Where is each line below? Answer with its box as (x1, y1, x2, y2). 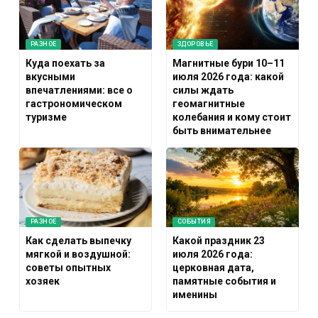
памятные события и (172, 275, 277, 287)
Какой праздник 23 (172, 235, 265, 247)
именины (172, 289, 218, 301)
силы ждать (172, 84, 234, 96)
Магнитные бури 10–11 (172, 57, 285, 69)
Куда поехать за (26, 57, 106, 69)
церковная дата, (172, 262, 255, 274)
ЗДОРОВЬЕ (177, 40, 214, 48)
